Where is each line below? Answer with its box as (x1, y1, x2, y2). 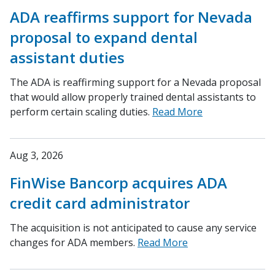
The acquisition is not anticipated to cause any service (10, 221, 257, 235)
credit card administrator (10, 193, 190, 214)
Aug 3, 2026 (10, 149, 63, 163)
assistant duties (10, 47, 125, 68)
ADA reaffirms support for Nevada (10, 7, 252, 28)
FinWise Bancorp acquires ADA (10, 172, 227, 193)
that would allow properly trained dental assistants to (10, 90, 256, 104)
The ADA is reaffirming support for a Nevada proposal (10, 76, 261, 90)
